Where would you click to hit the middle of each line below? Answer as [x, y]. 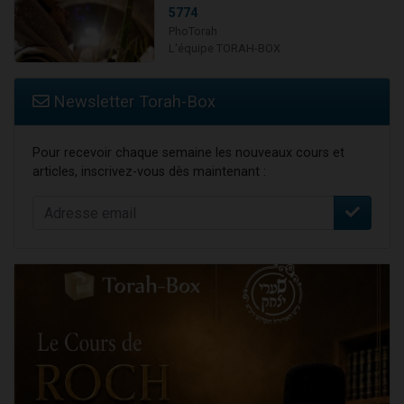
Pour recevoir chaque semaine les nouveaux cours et [188, 153]
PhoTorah [193, 32]
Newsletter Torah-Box [132, 102]
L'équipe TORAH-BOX [224, 49]
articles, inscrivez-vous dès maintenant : [149, 172]
